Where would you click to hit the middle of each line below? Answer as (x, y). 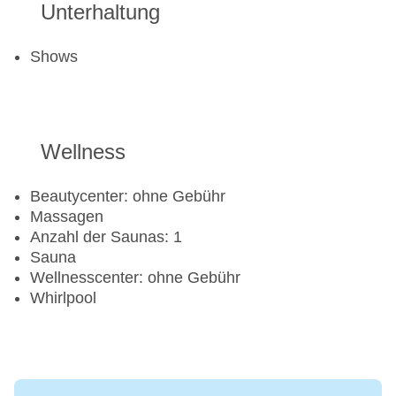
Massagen (67, 217)
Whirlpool (63, 298)
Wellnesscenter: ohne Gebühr (135, 278)
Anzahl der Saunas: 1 (106, 237)
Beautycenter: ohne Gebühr (128, 197)
